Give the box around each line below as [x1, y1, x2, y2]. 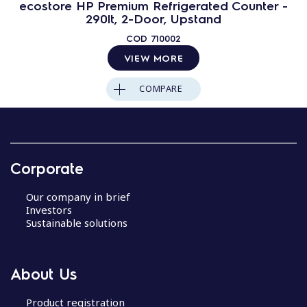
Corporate [10, 158, 84, 177]
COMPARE [139, 83, 183, 95]
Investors [25, 202, 72, 217]
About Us [10, 264, 77, 283]
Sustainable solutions [25, 215, 127, 230]
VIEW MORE [123, 51, 184, 64]
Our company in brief [25, 189, 130, 204]
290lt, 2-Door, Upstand [86, 10, 221, 26]
